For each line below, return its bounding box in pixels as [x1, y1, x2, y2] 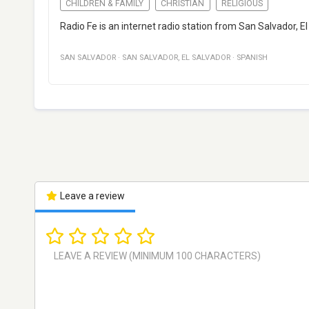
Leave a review [57, 190, 125, 202]
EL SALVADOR [181, 53, 230, 63]
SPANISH [237, 53, 268, 63]
